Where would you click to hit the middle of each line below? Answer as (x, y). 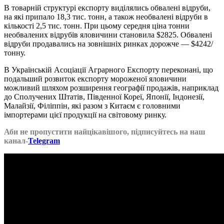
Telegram (44, 140)
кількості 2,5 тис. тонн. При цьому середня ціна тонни (97, 25)
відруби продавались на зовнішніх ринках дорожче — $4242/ (108, 43)
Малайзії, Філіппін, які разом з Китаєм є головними (92, 105)
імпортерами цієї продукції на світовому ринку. (85, 114)
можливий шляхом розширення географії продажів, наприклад (111, 87)
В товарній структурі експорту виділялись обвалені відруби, (107, 7)
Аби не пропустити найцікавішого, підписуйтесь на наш (105, 131)
